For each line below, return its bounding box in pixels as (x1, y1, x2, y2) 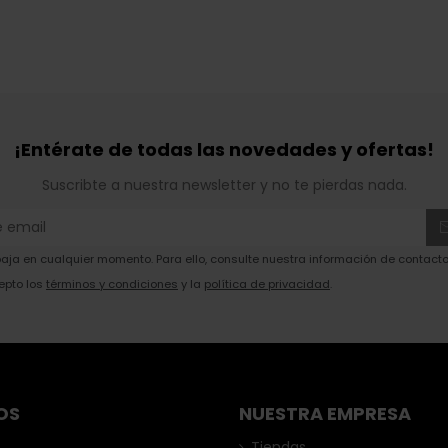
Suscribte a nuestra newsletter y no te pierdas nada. (41, 174, 407, 195)
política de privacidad (204, 275, 330, 292)
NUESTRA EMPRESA (239, 400, 411, 426)
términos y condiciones (46, 275, 178, 292)
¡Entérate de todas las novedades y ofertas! (14, 136, 434, 162)
